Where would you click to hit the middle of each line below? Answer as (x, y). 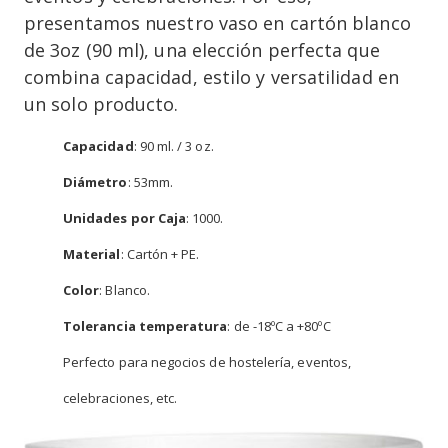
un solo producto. (101, 103)
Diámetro (95, 181)
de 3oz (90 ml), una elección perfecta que (202, 49)
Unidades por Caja (125, 217)
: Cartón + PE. (160, 253)
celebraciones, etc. (120, 397)
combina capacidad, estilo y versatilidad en (211, 76)
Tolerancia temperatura (145, 325)
